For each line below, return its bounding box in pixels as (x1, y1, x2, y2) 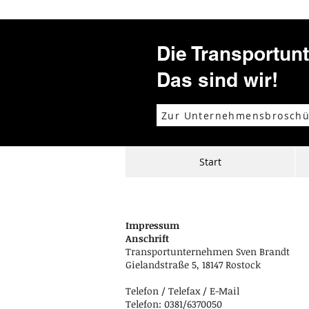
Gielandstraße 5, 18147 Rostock (126, 258, 261, 271)
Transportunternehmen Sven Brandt (126, 245, 290, 258)
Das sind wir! (157, 68, 278, 91)
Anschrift (126, 232, 169, 245)
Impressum (126, 219, 179, 232)
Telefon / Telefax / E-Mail (126, 284, 239, 297)
